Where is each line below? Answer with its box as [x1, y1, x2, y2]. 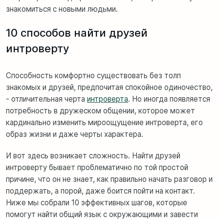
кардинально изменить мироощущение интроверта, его [6, 117, 203, 127]
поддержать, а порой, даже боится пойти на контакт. [6, 186, 195, 196]
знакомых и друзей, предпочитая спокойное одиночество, [6, 82, 213, 92]
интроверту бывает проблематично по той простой [6, 162, 188, 172]
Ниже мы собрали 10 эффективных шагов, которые [6, 197, 187, 207]
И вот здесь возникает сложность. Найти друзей [6, 151, 180, 160]
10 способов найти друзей [6, 26, 148, 39]
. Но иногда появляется [128, 94, 210, 104]
